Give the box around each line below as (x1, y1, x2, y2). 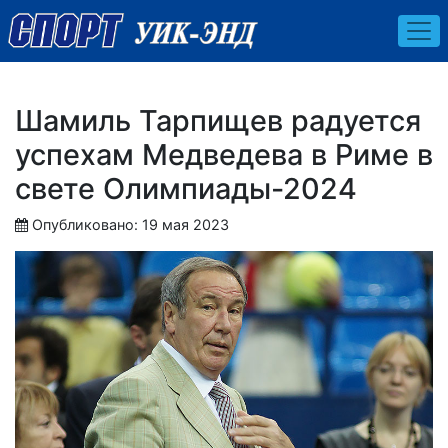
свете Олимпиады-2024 (15, 170, 357, 206)
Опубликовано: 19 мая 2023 (32, 215, 229, 233)
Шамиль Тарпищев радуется (15, 102, 421, 138)
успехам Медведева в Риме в (15, 136, 433, 172)
